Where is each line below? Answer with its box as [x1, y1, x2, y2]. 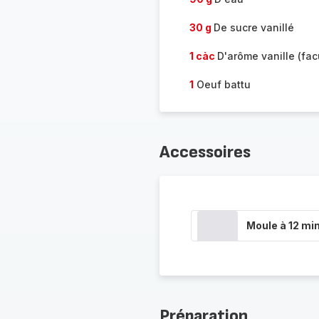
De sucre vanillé [213, 21, 294, 33]
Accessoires [159, 142, 251, 162]
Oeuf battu [193, 78, 251, 90]
